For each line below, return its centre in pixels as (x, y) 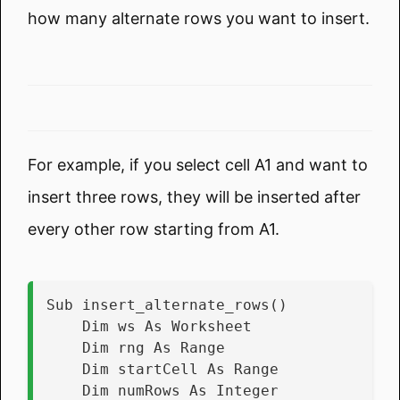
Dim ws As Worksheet (167, 326)
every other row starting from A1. (154, 229)
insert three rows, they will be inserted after (194, 196)
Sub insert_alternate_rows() (167, 304)
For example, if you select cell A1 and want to (198, 164)
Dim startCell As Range (180, 369)
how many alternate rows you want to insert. (199, 18)
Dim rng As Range (154, 347)
